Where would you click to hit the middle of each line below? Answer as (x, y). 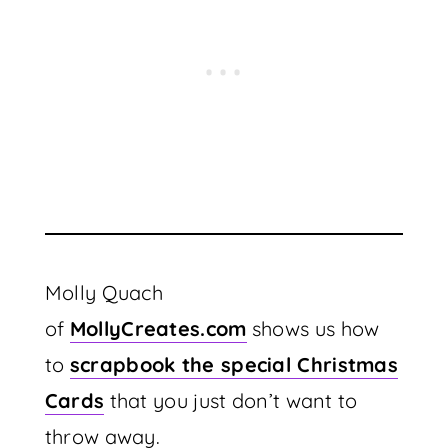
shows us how (313, 328)
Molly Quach (104, 292)
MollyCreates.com (158, 328)
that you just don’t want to (231, 400)
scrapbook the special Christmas (234, 364)
